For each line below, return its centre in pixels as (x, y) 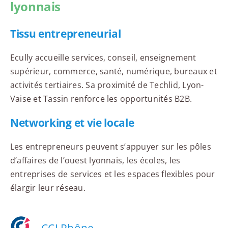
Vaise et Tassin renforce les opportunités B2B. (101, 98)
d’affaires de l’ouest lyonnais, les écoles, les (95, 160)
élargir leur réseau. (48, 188)
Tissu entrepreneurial (65, 33)
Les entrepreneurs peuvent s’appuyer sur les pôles (110, 146)
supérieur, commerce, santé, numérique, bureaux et (113, 71)
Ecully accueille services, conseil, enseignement (103, 57)
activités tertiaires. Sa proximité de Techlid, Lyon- (107, 85)
